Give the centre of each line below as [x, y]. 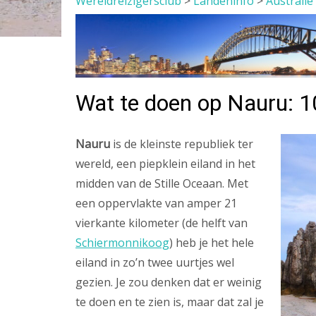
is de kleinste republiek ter [182, 144]
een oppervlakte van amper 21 [156, 203]
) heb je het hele [212, 243]
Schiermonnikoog [122, 243]
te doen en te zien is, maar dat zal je [170, 302]
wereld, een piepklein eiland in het [165, 164]
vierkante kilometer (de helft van [162, 223]
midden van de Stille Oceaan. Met [162, 183]
